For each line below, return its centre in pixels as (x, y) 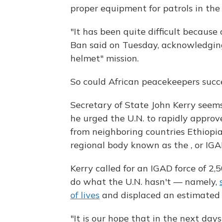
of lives (85, 195)
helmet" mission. (105, 58)
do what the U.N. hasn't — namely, (145, 182)
